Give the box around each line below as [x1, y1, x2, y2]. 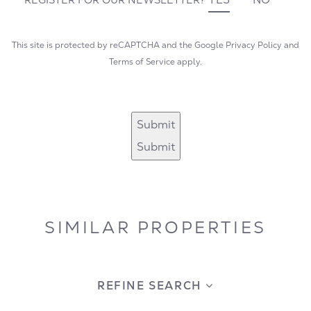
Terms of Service [109, 56, 175, 68]
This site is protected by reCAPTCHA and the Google [12, 40, 226, 51]
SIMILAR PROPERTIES [44, 217, 267, 239]
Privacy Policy [226, 40, 282, 51]
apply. [175, 56, 202, 68]
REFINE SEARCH [96, 278, 206, 294]
